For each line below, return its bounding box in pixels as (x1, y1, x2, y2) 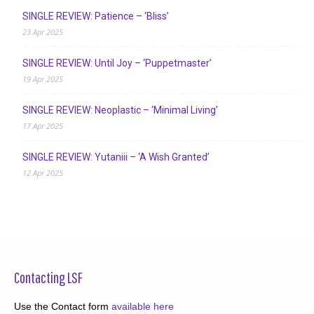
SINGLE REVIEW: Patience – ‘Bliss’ (22, 10, 169, 22)
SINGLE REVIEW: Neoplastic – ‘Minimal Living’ (22, 104, 218, 116)
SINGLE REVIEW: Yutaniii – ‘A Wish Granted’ (22, 151, 210, 163)
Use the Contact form (14, 300, 111, 312)
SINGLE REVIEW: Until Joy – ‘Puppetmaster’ (22, 57, 212, 69)
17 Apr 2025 (22, 120, 63, 131)
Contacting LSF (14, 268, 83, 286)
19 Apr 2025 (22, 73, 63, 84)
